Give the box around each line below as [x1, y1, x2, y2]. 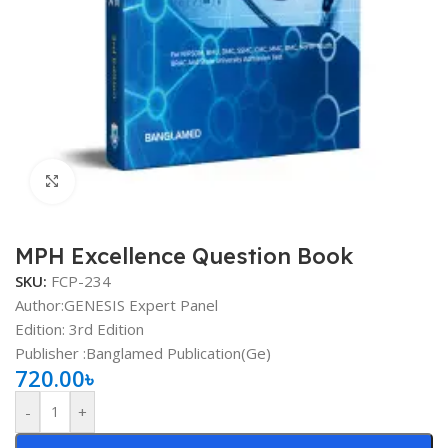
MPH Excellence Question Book [15, 241, 353, 270]
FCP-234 [51, 270, 111, 291]
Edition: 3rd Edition [15, 318, 144, 339]
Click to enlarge [74, 171, 183, 190]
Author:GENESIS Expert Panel [15, 294, 218, 315]
